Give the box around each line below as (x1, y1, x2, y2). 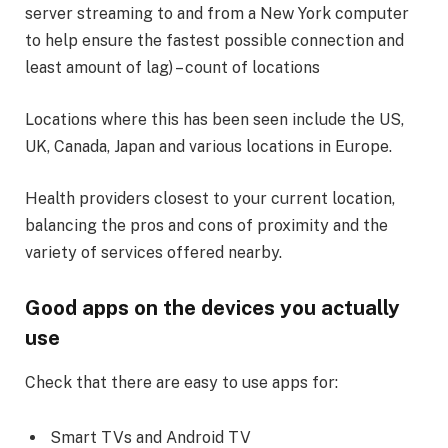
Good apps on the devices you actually (25, 296, 400, 321)
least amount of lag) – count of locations (25, 58, 320, 78)
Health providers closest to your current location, (25, 188, 395, 208)
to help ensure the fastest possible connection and (25, 31, 404, 51)
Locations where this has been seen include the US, (25, 109, 404, 129)
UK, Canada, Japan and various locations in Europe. (25, 136, 392, 156)
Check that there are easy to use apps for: (25, 372, 338, 392)
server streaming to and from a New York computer (25, 4, 409, 24)
